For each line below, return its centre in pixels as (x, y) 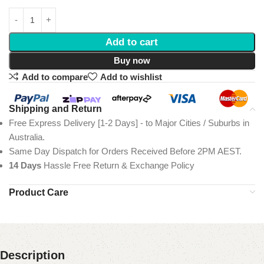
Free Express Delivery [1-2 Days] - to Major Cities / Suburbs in (129, 123)
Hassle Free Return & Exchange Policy (118, 166)
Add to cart (132, 42)
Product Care (39, 193)
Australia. (27, 137)
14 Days (25, 166)
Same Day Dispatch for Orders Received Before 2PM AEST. (125, 151)
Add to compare (55, 77)
